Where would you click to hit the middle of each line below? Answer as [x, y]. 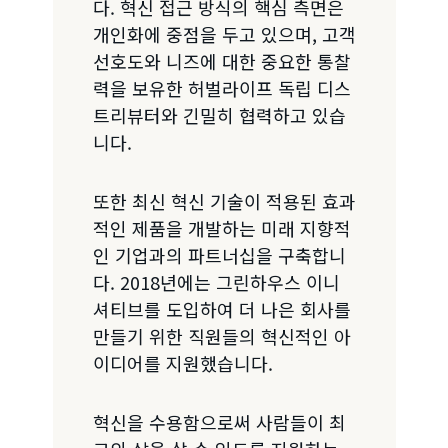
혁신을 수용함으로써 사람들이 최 [219, 421]
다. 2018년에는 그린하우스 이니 [216, 281]
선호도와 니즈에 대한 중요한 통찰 [221, 60]
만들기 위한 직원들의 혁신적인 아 [221, 335]
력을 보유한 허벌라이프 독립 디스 [221, 87]
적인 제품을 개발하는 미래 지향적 [221, 227]
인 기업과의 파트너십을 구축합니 [219, 254]
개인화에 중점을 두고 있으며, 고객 [224, 33]
